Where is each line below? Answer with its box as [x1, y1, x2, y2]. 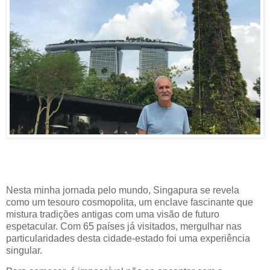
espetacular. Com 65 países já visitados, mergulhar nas [6, 221, 242, 231]
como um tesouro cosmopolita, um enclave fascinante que [6, 196, 253, 207]
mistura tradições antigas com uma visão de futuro [6, 209, 219, 219]
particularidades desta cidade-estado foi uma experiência [6, 233, 250, 243]
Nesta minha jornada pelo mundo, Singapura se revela [6, 184, 239, 195]
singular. [6, 245, 42, 256]
